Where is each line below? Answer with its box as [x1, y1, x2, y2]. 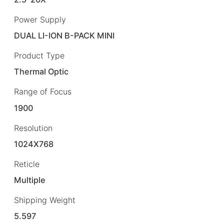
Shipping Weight [14, 194, 75, 205]
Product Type [14, 50, 64, 61]
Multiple [14, 174, 46, 185]
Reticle [14, 158, 39, 169]
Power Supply [14, 14, 66, 25]
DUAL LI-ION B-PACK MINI [14, 30, 115, 41]
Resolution [14, 122, 52, 133]
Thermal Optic [14, 66, 69, 77]
